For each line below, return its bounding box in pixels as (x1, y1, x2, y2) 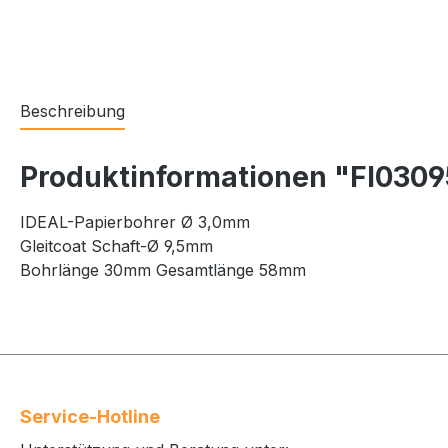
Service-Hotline (20, 406, 160, 428)
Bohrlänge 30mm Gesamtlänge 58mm (20, 259, 306, 280)
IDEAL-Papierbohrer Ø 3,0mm (20, 211, 250, 232)
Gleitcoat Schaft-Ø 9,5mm (20, 235, 213, 256)
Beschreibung (20, 100, 125, 121)
